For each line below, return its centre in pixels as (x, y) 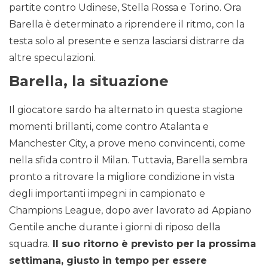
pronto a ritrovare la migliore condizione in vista (122, 177)
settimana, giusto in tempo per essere (108, 261)
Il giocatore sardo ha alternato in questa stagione (126, 110)
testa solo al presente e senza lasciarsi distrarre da (127, 41)
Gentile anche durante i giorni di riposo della (115, 227)
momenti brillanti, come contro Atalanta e (109, 127)
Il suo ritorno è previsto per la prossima (153, 244)
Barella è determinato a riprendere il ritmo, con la (127, 25)
